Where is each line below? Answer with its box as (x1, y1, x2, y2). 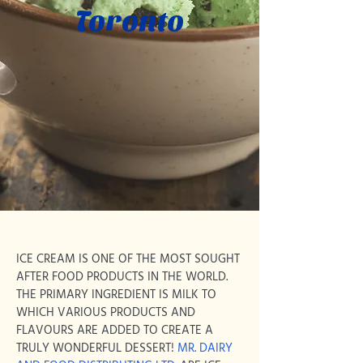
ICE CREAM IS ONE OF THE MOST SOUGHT (16, 250, 240, 269)
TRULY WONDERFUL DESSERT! (16, 339, 177, 358)
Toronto (75, 4, 185, 38)
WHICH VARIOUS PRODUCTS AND (16, 303, 195, 322)
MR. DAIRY (177, 339, 233, 358)
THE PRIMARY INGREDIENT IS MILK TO (16, 285, 216, 305)
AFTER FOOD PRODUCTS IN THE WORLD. (16, 267, 228, 287)
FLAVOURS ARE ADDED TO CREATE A (16, 321, 213, 340)
